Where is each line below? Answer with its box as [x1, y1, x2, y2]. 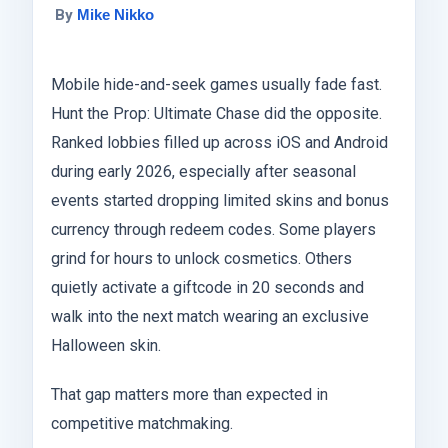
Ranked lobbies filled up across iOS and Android [51, 132, 388, 152]
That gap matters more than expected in [51, 384, 328, 404]
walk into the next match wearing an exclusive [51, 306, 369, 326]
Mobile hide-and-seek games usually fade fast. [51, 74, 382, 94]
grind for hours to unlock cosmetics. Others [51, 248, 352, 268]
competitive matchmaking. [51, 413, 233, 433]
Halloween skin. [51, 335, 161, 355]
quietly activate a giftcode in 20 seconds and [51, 277, 364, 297]
